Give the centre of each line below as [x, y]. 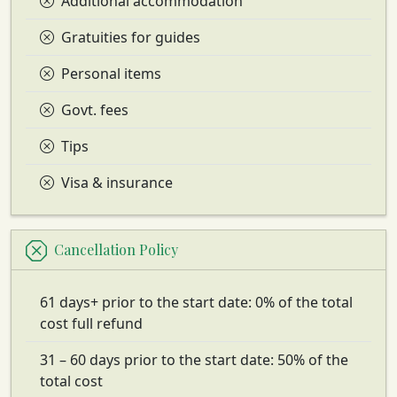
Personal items [111, 73]
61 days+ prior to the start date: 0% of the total [196, 302]
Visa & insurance [117, 182]
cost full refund [91, 323]
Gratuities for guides [131, 37]
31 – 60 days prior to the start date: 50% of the [194, 359]
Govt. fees [95, 109]
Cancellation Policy [116, 250]
